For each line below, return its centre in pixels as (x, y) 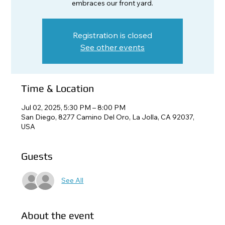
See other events (113, 47)
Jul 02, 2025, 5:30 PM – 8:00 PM (74, 107)
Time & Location (58, 88)
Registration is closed (113, 35)
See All (73, 181)
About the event (58, 215)
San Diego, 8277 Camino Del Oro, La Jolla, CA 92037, (108, 117)
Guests (37, 156)
